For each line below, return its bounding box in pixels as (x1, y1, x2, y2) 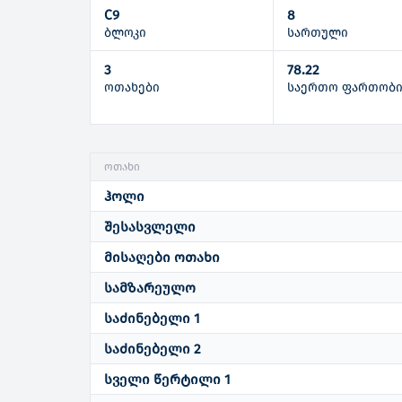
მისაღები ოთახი (104, 249, 221, 267)
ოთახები (104, 79, 161, 95)
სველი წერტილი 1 (104, 371, 232, 389)
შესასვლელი (104, 218, 197, 236)
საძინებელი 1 (104, 310, 201, 328)
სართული (287, 25, 349, 41)
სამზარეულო (104, 279, 197, 297)
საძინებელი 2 (104, 340, 202, 358)
